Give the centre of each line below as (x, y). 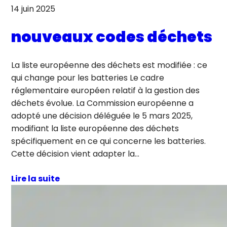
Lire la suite (36, 179)
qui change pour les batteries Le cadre (88, 78)
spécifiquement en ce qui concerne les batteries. (109, 141)
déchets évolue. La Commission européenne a (103, 103)
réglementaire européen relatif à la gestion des (106, 91)
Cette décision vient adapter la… (75, 154)
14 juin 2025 (33, 9)
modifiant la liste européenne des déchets (95, 129)
